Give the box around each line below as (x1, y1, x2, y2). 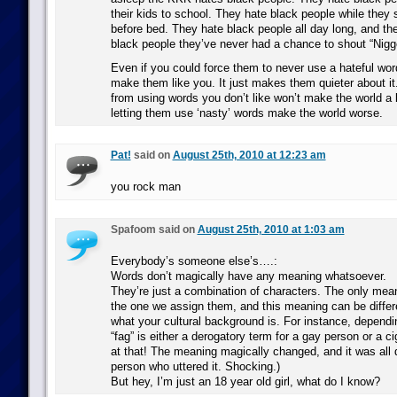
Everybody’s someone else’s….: (110, 254, 277, 268)
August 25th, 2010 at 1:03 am (197, 223, 345, 236)
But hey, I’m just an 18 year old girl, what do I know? (110, 375, 380, 388)
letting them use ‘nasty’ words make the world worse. (110, 106, 383, 120)
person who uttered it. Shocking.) (110, 360, 280, 373)
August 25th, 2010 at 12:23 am (172, 149, 326, 161)
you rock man (110, 180, 181, 193)
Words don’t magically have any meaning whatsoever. (110, 269, 386, 283)
